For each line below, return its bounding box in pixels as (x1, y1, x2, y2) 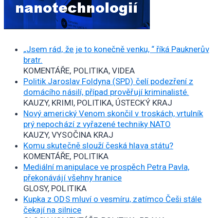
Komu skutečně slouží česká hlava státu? (23, 141, 173, 151)
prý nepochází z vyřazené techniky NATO (23, 119, 171, 129)
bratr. (23, 55, 43, 65)
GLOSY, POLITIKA (23, 183, 87, 194)
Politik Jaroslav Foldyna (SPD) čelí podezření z (23, 76, 194, 87)
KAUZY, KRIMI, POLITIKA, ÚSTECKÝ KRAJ (23, 98, 172, 108)
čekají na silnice (23, 205, 81, 215)
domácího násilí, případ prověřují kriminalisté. (23, 87, 189, 97)
